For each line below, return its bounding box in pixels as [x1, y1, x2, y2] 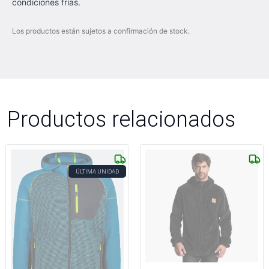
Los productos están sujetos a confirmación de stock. [12, 26, 190, 35]
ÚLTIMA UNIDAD [76, 168, 119, 175]
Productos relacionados [7, 106, 235, 132]
